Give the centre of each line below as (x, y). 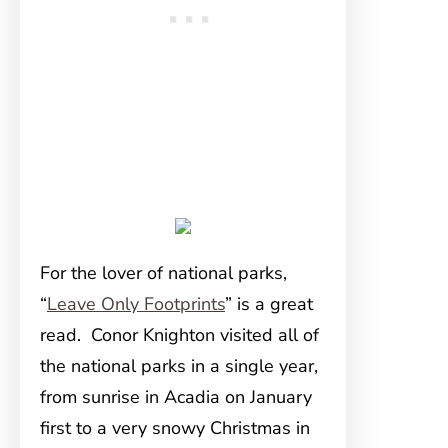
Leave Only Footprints (136, 304)
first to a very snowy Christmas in (175, 428)
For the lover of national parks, (163, 273)
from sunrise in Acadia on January (176, 397)
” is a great (269, 304)
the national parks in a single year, (179, 366)
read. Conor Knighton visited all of (179, 335)
